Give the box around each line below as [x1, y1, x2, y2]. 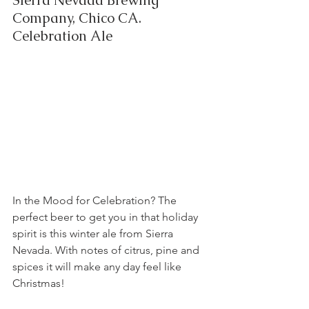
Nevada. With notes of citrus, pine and [12, 243, 202, 257]
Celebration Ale [12, 27, 112, 46]
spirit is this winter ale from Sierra [12, 226, 176, 240]
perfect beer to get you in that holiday [12, 210, 201, 223]
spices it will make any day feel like [12, 259, 184, 273]
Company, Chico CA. [12, 9, 148, 28]
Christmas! [12, 276, 65, 290]
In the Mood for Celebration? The [12, 193, 179, 207]
